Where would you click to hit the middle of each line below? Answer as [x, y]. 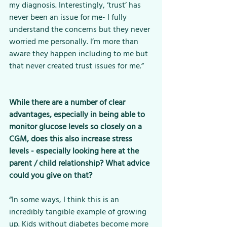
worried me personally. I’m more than [75, 42]
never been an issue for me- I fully [69, 17]
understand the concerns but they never [81, 30]
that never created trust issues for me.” [77, 66]
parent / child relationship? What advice [80, 163]
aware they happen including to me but [80, 54]
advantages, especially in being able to [78, 115]
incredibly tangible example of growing [79, 212]
